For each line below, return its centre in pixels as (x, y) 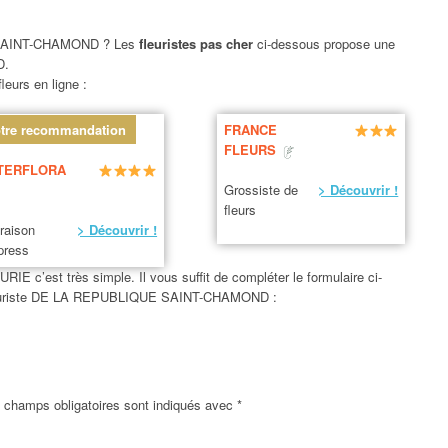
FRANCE (251, 130)
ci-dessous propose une (325, 43)
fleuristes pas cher (197, 43)
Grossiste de (261, 190)
